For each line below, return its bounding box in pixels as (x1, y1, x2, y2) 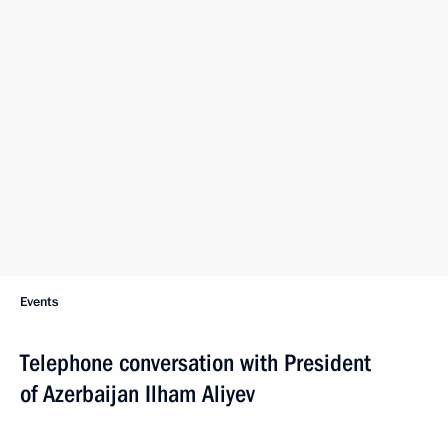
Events (20, 293, 58, 311)
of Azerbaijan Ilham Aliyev (20, 380, 255, 408)
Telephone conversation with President (20, 349, 371, 377)
